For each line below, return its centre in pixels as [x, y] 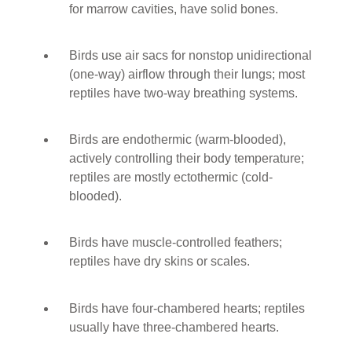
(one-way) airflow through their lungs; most [187, 74]
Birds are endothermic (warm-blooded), [178, 140]
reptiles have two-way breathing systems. [184, 93]
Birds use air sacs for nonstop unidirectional [191, 55]
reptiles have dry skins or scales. [160, 262]
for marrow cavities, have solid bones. [174, 9]
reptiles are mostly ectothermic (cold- [171, 178]
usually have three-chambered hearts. [174, 327]
